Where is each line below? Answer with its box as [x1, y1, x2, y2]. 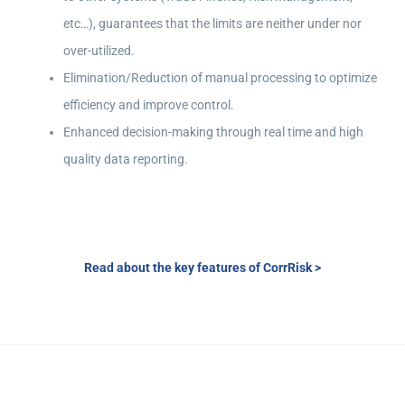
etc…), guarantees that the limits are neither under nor [62, 16, 362, 31]
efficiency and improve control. [62, 98, 234, 112]
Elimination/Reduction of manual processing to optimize [62, 71, 377, 85]
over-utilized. [62, 43, 135, 58]
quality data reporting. [62, 152, 188, 166]
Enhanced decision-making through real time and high [62, 125, 363, 139]
